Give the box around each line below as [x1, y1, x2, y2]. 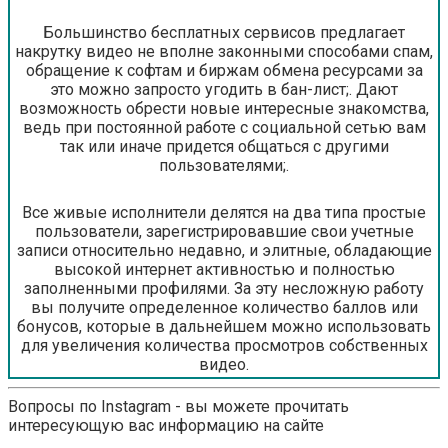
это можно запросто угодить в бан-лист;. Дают [50, 79, 398, 99]
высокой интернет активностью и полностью [53, 259, 395, 279]
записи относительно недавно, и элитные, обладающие [16, 240, 432, 260]
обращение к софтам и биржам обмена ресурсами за [25, 60, 423, 80]
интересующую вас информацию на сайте [8, 415, 324, 435]
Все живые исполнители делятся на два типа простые [22, 202, 426, 222]
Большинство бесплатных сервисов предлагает [43, 22, 405, 42]
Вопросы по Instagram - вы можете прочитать [8, 396, 349, 416]
